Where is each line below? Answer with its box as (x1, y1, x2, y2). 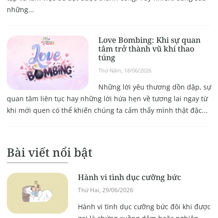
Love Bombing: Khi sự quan (98, 35, 200, 46)
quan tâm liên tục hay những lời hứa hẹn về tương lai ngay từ (6, 94, 208, 104)
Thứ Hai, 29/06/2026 (77, 186, 133, 195)
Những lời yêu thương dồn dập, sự (98, 82, 211, 92)
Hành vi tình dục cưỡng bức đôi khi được (77, 202, 211, 212)
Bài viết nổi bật (6, 144, 92, 161)
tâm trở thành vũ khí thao (98, 43, 194, 54)
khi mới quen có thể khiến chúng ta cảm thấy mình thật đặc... (6, 106, 208, 115)
